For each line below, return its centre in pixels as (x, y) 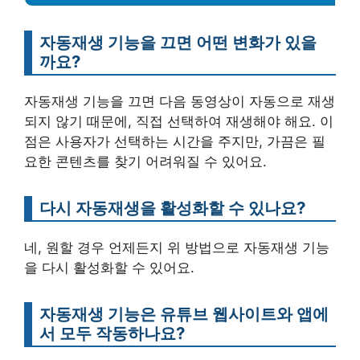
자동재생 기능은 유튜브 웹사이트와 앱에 (184, 313)
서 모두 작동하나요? (112, 333)
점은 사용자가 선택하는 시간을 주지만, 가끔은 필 (175, 141)
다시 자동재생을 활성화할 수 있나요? (172, 207)
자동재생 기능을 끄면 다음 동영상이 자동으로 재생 (180, 101)
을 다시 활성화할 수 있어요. (109, 267)
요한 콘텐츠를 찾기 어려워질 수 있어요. (145, 161)
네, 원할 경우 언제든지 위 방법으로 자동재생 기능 (177, 247)
